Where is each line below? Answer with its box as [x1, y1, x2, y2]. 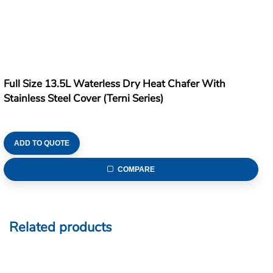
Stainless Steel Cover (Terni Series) [3, 91, 163, 105]
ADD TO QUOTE [13, 138, 69, 147]
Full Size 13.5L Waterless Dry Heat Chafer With [3, 76, 225, 91]
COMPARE [118, 165, 155, 174]
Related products [9, 218, 112, 236]
